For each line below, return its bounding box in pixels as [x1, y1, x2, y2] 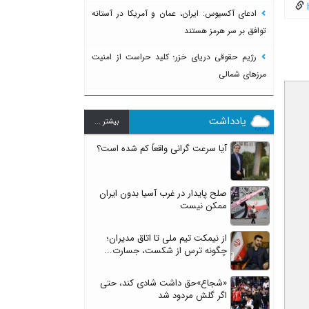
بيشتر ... [94, 115, 119, 128]
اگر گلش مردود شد [158, 288, 227, 303]
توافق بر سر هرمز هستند [184, 23, 266, 37]
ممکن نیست [180, 198, 227, 213]
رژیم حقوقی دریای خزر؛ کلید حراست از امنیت [92, 50, 261, 63]
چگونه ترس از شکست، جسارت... [104, 243, 227, 258]
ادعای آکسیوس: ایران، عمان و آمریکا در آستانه [92, 6, 261, 20]
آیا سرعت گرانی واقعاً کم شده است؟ [97, 141, 227, 156]
